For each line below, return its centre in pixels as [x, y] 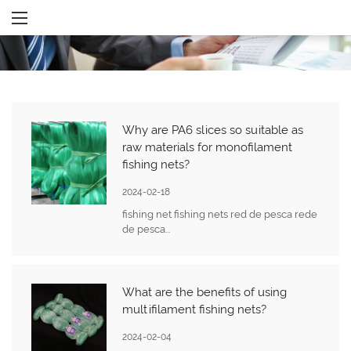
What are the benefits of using [205, 292]
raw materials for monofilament [208, 147]
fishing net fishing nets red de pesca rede [220, 214]
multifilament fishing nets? [195, 309]
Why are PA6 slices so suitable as [213, 130]
